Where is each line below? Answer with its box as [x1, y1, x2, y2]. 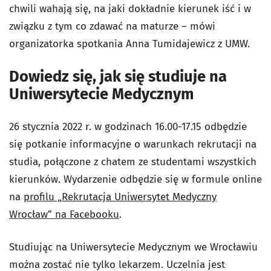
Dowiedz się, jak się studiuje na [9, 67, 227, 86]
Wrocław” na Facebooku [9, 208, 119, 221]
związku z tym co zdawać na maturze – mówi [9, 20, 215, 33]
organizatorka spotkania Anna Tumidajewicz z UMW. [9, 38, 253, 50]
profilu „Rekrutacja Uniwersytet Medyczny [24, 191, 217, 203]
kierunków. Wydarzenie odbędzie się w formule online [9, 173, 262, 186]
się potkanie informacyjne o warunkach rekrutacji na [9, 138, 256, 151]
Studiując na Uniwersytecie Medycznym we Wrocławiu [9, 241, 258, 253]
